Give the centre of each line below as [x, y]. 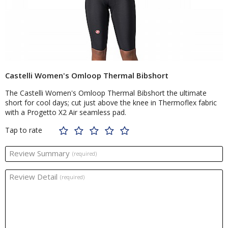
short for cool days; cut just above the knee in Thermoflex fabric [111, 103]
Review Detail [33, 177]
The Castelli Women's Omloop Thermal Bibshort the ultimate [106, 93]
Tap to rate [24, 130]
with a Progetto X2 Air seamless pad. [66, 112]
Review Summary [39, 153]
